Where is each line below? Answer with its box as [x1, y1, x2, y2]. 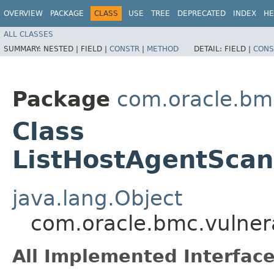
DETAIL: [194, 44, 224, 53]
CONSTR [109, 44, 139, 53]
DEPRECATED [177, 9, 226, 18]
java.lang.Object [12, 185, 182, 210]
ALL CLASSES [4, 29, 53, 39]
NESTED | [43, 44, 81, 53]
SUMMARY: [4, 44, 43, 53]
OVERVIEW [4, 9, 43, 18]
